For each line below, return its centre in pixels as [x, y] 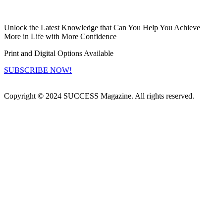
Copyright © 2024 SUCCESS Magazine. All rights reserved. [99, 96]
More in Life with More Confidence [60, 37]
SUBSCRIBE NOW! [38, 70]
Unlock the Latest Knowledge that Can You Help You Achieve [102, 28]
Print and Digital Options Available [59, 54]
